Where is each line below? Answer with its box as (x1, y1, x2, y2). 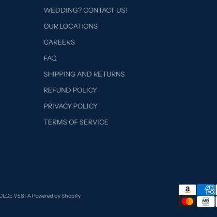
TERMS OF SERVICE (43, 118, 108, 127)
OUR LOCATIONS (43, 22, 98, 31)
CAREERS (43, 38, 75, 47)
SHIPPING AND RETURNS (43, 70, 125, 79)
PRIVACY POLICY (43, 102, 97, 111)
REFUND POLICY (43, 86, 97, 95)
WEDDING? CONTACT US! (43, 6, 127, 15)
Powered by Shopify (31, 192, 81, 200)
